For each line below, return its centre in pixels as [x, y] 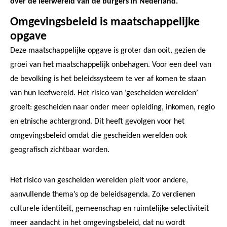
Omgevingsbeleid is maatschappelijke [105, 23]
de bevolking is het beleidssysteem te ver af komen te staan [108, 79]
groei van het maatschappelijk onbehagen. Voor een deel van [111, 65]
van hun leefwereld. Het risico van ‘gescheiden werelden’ [104, 93]
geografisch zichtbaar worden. [60, 150]
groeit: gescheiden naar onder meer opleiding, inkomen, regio [112, 108]
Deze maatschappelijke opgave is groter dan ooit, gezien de [108, 51]
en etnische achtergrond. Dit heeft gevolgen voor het [97, 122]
